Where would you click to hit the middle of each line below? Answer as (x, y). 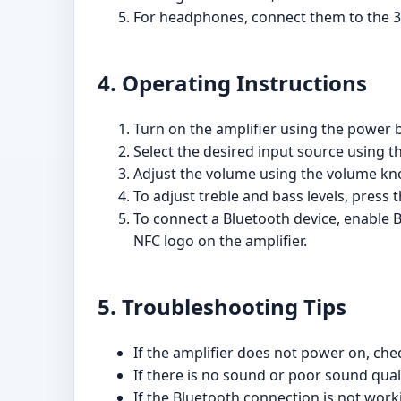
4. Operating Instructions (232, 83)
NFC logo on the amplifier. (220, 241)
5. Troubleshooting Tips (222, 307)
